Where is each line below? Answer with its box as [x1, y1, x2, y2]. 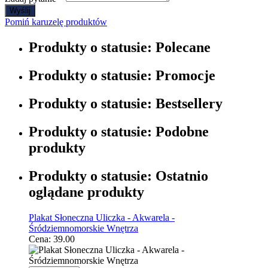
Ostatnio [152, 167, 208, 184]
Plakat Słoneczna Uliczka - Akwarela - [29, 212, 175, 223]
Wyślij [10, 6, 31, 16]
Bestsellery [152, 95, 223, 111]
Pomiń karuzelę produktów [5, 17, 107, 28]
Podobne [152, 123, 209, 139]
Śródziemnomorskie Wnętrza [29, 223, 138, 233]
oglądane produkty [29, 184, 144, 200]
